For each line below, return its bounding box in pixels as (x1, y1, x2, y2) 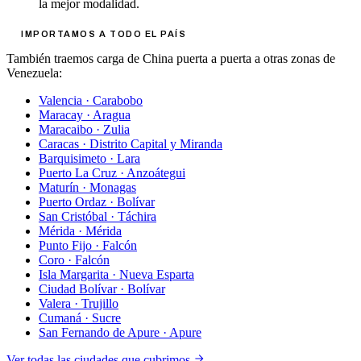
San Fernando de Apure (39, 326, 160, 339)
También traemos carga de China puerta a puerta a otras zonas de (6, 52, 335, 65)
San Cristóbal (39, 210, 107, 223)
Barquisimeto (39, 151, 106, 165)
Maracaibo (39, 122, 93, 136)
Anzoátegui (127, 166, 185, 180)
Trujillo (81, 297, 118, 310)
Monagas (89, 180, 136, 194)
